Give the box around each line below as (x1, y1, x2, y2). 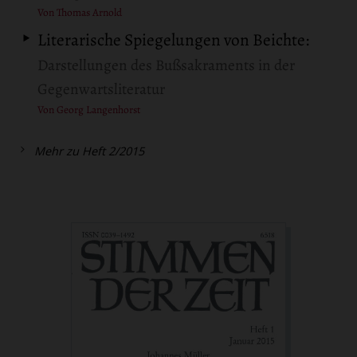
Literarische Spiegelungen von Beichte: (37, 28, 310, 52)
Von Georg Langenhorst (37, 102, 141, 118)
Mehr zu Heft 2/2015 (34, 143, 145, 159)
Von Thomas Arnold (37, 5, 123, 21)
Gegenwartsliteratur (37, 79, 166, 100)
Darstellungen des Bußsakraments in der (37, 55, 296, 76)
